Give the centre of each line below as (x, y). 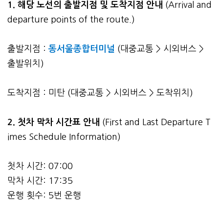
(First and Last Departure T (156, 122)
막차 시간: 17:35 (40, 181)
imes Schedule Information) (64, 137)
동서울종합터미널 (82, 49)
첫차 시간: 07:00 (40, 166)
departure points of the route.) (71, 19)
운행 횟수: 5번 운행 (44, 195)
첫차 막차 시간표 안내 (60, 122)
